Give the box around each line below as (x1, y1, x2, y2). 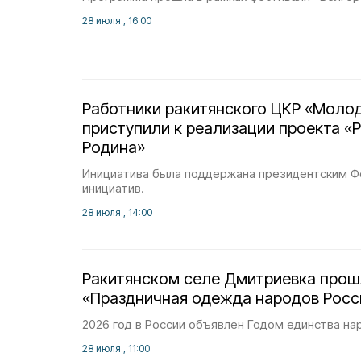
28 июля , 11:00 (82, 342, 150, 355)
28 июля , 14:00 (82, 206, 152, 218)
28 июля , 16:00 (82, 15, 151, 27)
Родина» (82, 138, 145, 157)
